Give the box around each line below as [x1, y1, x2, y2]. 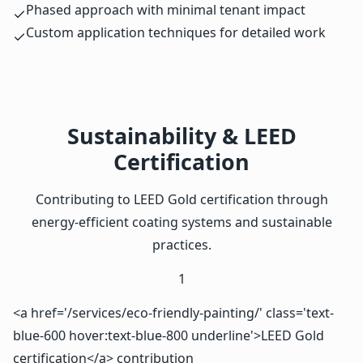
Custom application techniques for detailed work [26, 23, 326, 42]
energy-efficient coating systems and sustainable [31, 213, 332, 232]
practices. [152, 236, 211, 254]
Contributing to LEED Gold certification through [35, 190, 328, 209]
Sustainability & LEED [66, 121, 297, 152]
